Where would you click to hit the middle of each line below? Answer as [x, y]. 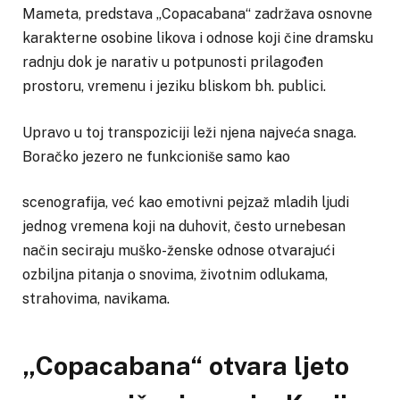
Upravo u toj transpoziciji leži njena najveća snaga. [189, 132]
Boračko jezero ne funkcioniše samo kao [156, 156]
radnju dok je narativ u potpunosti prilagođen [173, 62]
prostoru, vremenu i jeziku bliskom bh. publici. [174, 87]
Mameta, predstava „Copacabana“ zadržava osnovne [197, 14]
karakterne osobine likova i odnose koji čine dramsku [198, 38]
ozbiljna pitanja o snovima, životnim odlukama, [175, 275]
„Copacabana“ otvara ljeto [186, 365]
